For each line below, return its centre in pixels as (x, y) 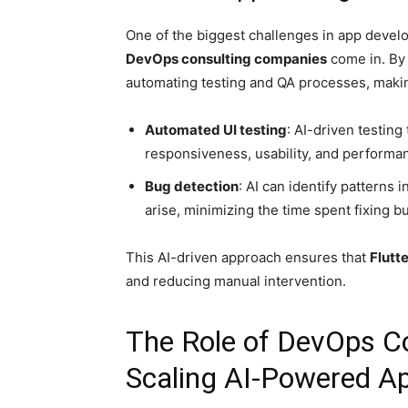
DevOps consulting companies (226, 59)
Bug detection (192, 186)
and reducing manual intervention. (236, 281)
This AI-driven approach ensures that (248, 257)
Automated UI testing (216, 130)
